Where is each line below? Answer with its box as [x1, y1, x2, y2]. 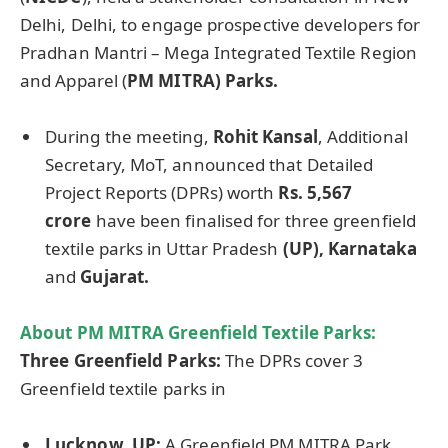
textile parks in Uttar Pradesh [45, 236, 283, 260]
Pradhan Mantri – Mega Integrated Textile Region [20, 40, 417, 64]
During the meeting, [45, 124, 213, 148]
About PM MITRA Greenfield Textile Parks [20, 321, 372, 345]
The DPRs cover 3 [221, 349, 364, 373]
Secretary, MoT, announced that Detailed [45, 152, 374, 176]
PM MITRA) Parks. [127, 68, 279, 92]
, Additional [317, 124, 408, 148]
